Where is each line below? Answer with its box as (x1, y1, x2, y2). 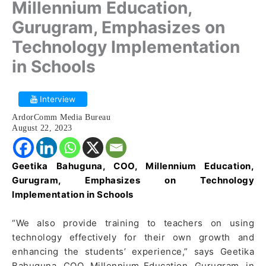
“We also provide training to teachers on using (12, 217, 254, 229)
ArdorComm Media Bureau (12, 113, 110, 122)
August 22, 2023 (12, 123, 72, 133)
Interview (37, 94, 75, 104)
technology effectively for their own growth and (12, 232, 254, 243)
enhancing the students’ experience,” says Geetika (12, 246, 254, 258)
